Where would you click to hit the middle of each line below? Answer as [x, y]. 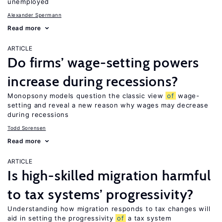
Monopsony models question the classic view [87, 96]
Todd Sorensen [27, 128]
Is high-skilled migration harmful [109, 175]
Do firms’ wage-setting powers [103, 62]
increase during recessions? [93, 81]
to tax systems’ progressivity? [101, 194]
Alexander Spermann [34, 15]
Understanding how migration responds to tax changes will [109, 209]
